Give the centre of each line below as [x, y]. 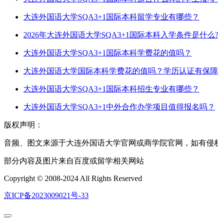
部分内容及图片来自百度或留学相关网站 [74, 161]
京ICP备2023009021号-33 [46, 196]
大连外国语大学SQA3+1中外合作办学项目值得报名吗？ [119, 107]
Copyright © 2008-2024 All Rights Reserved [73, 179]
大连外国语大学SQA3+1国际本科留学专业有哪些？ [111, 17]
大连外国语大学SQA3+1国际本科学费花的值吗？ [108, 53]
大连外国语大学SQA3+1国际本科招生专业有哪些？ [111, 89]
